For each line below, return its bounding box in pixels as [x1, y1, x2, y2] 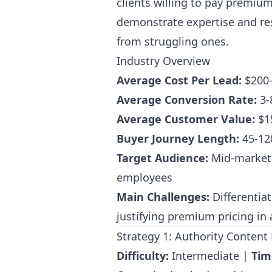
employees [117, 170, 172, 185]
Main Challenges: [117, 189, 209, 204]
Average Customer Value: [117, 112, 255, 126]
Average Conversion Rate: [117, 92, 257, 107]
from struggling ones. [117, 34, 229, 49]
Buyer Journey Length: [117, 131, 239, 146]
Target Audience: [117, 151, 208, 165]
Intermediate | [169, 248, 251, 263]
